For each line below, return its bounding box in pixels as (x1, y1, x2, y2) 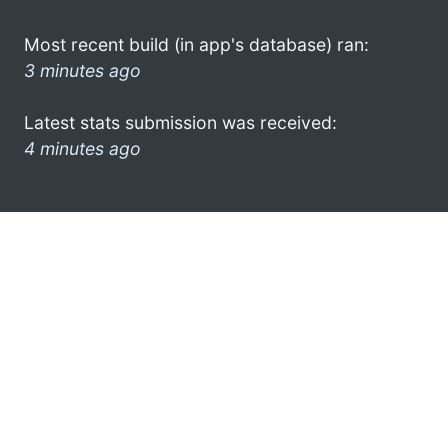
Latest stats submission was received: (24, 111, 337, 133)
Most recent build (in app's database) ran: (24, 33, 369, 55)
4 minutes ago (24, 137, 141, 159)
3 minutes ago (24, 59, 141, 81)
